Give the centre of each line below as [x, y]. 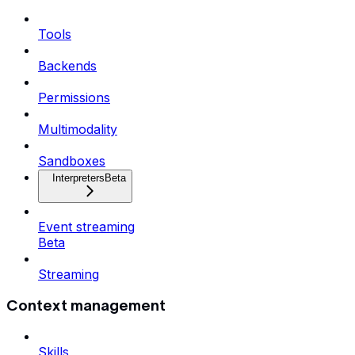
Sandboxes [72, 160]
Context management [86, 305]
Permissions [74, 97]
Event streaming [86, 226]
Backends [67, 65]
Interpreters [78, 177]
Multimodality [78, 129]
